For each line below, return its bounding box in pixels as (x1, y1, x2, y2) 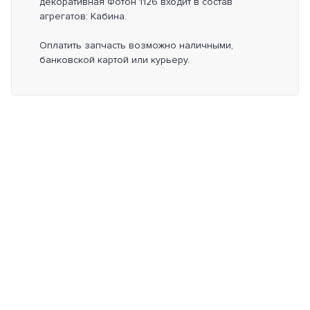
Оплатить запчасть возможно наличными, (39, 39, 233, 51)
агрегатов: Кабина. (39, 10, 127, 22)
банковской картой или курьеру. (39, 54, 190, 66)
